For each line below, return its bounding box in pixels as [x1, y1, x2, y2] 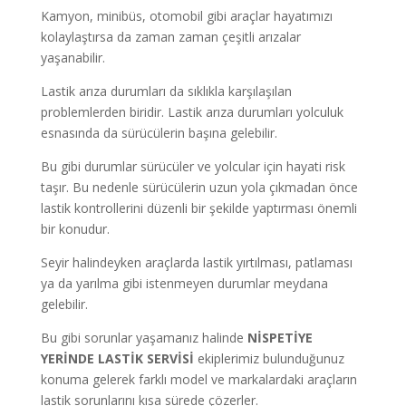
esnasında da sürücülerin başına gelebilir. [40, 123, 277, 141]
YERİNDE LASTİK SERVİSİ [40, 349, 194, 367]
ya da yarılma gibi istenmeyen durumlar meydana [40, 274, 328, 292]
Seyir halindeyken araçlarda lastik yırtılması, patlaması [40, 253, 353, 271]
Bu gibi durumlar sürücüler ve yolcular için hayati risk [40, 157, 345, 175]
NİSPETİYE [246, 328, 313, 346]
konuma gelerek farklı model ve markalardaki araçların [40, 370, 357, 388]
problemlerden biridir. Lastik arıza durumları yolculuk [40, 102, 343, 121]
